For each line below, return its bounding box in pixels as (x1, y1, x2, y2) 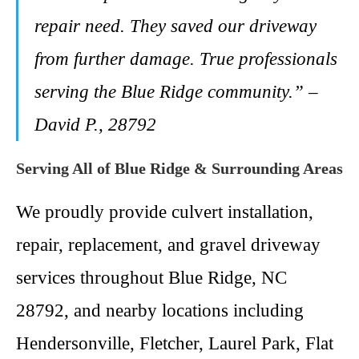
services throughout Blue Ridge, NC (16, 268, 287, 288)
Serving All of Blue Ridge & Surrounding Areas (16, 159, 343, 177)
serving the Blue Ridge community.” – (34, 82, 318, 102)
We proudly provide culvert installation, (16, 202, 313, 222)
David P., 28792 (34, 115, 156, 135)
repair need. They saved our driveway (34, 16, 317, 36)
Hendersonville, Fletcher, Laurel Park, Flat (16, 333, 333, 353)
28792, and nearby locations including (16, 301, 304, 321)
